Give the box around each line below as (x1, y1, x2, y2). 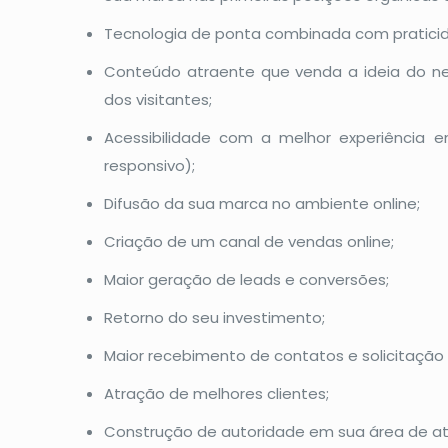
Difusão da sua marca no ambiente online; (104, 193, 420, 214)
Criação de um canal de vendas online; (104, 231, 394, 252)
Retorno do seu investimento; (104, 307, 325, 328)
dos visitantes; (104, 89, 212, 110)
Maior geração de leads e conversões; (104, 269, 389, 290)
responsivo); (104, 155, 195, 176)
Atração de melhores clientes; (104, 383, 329, 404)
